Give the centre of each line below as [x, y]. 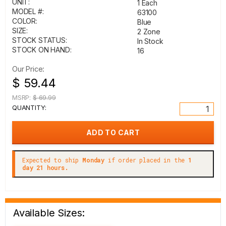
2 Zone [149, 32]
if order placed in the [147, 160]
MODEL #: [28, 11]
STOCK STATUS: [40, 40]
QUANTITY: [29, 107]
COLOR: [25, 21]
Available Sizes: [49, 213]
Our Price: [29, 69]
